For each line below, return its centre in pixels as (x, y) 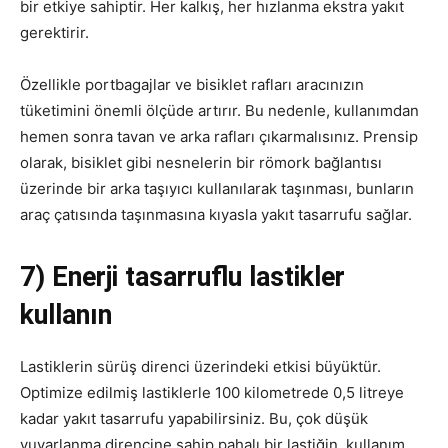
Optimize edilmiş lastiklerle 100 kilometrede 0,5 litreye (212, 392)
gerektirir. (54, 32)
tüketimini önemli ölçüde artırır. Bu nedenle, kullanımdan (219, 110)
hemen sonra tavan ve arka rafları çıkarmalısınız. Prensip (219, 136)
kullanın (66, 315)
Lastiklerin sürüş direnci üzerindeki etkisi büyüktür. (200, 366)
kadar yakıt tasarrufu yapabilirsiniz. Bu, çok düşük (194, 418)
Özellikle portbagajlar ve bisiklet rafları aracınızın (192, 84)
